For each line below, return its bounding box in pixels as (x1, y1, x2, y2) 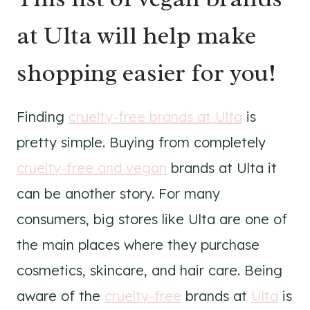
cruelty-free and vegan (17, 159, 167, 176)
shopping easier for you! (17, 57, 276, 89)
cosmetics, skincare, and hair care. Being (17, 262, 282, 279)
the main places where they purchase (17, 236, 259, 253)
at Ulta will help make (17, 19, 256, 51)
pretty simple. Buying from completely (17, 134, 266, 151)
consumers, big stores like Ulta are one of (17, 210, 287, 228)
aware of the (17, 287, 104, 304)
